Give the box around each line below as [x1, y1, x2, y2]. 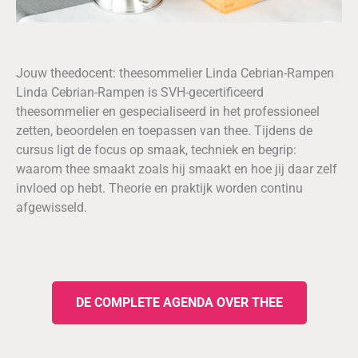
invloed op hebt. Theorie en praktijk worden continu [16, 180, 303, 196]
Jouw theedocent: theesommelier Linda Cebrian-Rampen [16, 65, 334, 81]
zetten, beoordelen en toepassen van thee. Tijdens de [16, 122, 312, 138]
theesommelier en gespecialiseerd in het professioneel [16, 103, 320, 119]
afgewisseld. [16, 199, 87, 215]
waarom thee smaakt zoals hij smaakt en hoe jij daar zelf [16, 161, 337, 177]
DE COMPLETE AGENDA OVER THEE [75, 294, 283, 310]
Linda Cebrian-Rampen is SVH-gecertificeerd [16, 84, 264, 100]
